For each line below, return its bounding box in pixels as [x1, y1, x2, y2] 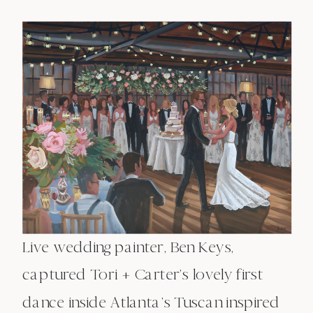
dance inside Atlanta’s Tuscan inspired [22, 292, 280, 312]
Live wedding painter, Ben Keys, [22, 238, 234, 256]
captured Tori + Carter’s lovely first [22, 265, 263, 284]
